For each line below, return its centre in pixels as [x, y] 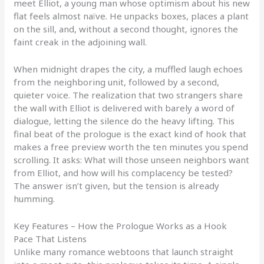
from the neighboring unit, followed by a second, [117, 82]
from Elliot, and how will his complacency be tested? [123, 173]
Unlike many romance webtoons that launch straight [124, 252]
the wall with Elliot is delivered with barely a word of [124, 108]
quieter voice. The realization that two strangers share [128, 95]
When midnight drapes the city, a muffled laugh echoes [128, 69]
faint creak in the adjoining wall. [80, 42]
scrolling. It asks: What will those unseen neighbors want [132, 160]
